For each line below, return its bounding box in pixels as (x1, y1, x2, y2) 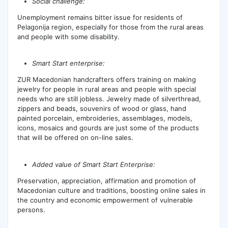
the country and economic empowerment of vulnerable (17, 195, 193, 204)
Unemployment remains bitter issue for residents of (17, 13, 183, 21)
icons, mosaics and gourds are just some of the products (17, 124, 199, 132)
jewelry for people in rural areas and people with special (17, 85, 196, 94)
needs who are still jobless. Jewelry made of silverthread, (17, 95, 201, 103)
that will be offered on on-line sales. (17, 133, 133, 142)
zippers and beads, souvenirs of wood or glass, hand (17, 104, 186, 113)
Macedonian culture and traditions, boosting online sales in (17, 186, 206, 194)
